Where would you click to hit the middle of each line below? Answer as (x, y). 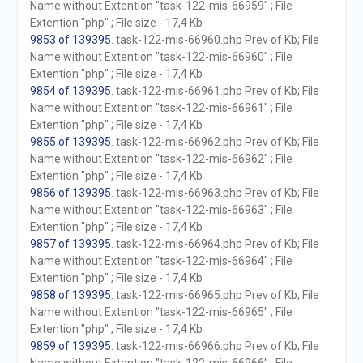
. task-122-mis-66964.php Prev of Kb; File (215, 244)
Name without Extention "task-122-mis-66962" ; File (161, 159)
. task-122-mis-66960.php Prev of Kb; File (215, 40)
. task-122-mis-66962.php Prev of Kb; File (215, 142)
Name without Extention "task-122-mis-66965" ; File (161, 312)
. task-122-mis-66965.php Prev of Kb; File (215, 295)
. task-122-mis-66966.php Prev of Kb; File (215, 346)
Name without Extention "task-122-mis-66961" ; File (161, 108)
